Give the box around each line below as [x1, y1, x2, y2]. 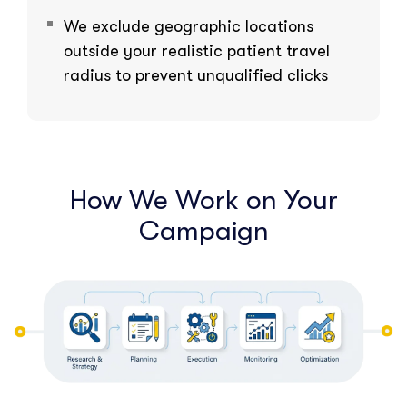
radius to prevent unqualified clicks [64, 65, 328, 84]
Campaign [138, 214, 269, 246]
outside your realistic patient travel [64, 41, 330, 60]
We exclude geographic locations [64, 16, 313, 35]
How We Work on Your [69, 184, 338, 215]
